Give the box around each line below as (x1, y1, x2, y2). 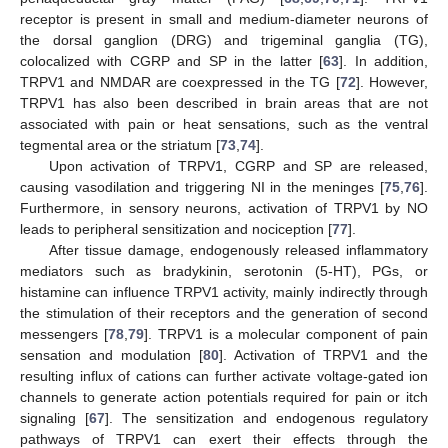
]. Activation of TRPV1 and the (219, 346, 428, 363)
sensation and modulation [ (20, 346, 203, 363)
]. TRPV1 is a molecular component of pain (143, 325, 428, 342)
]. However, (355, 73, 429, 90)
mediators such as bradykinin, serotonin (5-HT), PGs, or (20, 262, 428, 279)
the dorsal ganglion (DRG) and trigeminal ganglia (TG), (20, 31, 428, 48)
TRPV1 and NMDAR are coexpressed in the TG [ (20, 73, 340, 90)
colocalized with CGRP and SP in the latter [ (20, 52, 324, 69)
